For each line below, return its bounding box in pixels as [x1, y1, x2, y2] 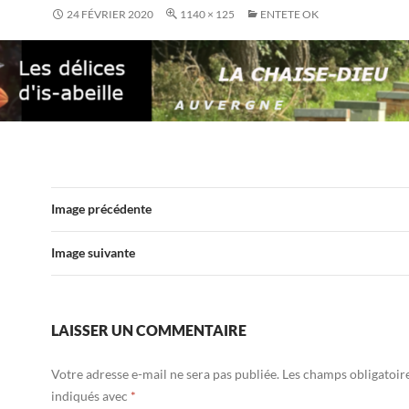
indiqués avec [51, 387, 131, 404]
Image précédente [51, 200, 152, 216]
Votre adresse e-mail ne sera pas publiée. [51, 365, 279, 382]
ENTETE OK [260, 7, 319, 21]
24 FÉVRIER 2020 [67, 7, 153, 21]
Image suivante [51, 244, 135, 260]
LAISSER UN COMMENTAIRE [51, 320, 246, 339]
